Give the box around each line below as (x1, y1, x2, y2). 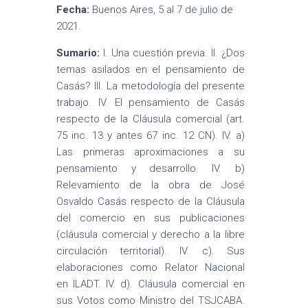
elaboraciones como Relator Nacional (56, 261, 245, 274)
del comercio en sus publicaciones (56, 212, 245, 224)
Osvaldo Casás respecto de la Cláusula (56, 195, 245, 208)
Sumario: (56, 47, 100, 59)
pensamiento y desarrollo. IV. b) (56, 162, 245, 175)
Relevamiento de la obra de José (56, 179, 245, 191)
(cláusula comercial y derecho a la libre (56, 228, 245, 241)
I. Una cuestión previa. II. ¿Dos (100, 47, 245, 59)
